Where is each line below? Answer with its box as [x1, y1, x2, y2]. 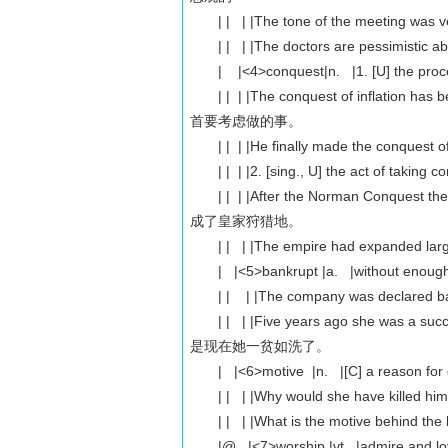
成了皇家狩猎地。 [190, 213, 303, 229]
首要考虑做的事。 [190, 113, 303, 129]
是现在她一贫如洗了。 [190, 338, 331, 354]
